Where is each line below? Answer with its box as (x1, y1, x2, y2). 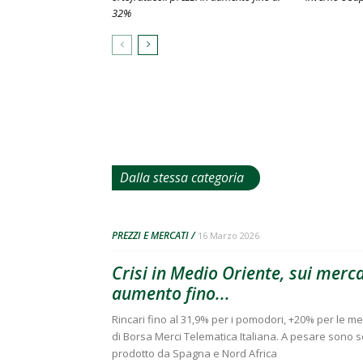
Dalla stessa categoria (120, 169, 244, 186)
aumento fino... (112, 282, 230, 305)
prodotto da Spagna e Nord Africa (112, 346, 277, 361)
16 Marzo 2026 (198, 229, 259, 241)
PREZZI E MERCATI (112, 228, 189, 242)
